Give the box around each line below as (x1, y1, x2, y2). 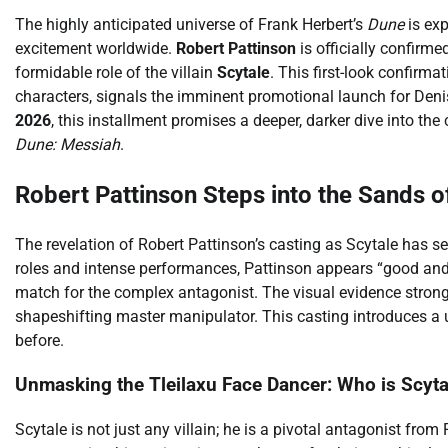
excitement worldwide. (15, 38, 176, 58)
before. (15, 330, 64, 350)
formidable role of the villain (15, 62, 217, 82)
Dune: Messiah (15, 134, 120, 154)
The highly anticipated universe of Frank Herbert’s (15, 14, 367, 34)
